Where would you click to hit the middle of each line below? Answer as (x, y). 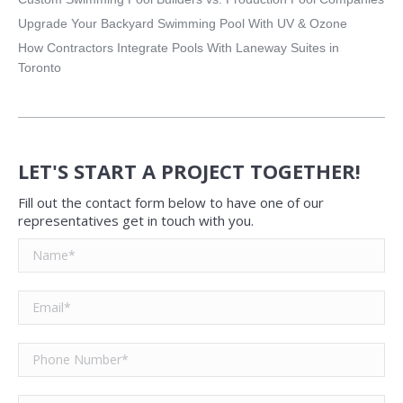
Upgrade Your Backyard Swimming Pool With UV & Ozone (183, 24)
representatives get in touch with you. (136, 221)
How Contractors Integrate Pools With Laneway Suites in (179, 48)
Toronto (40, 68)
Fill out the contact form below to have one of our (171, 203)
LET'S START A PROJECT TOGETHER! (189, 171)
